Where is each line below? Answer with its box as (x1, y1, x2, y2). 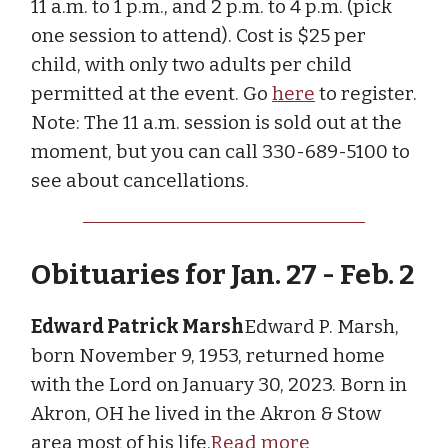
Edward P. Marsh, (244, 314, 399, 338)
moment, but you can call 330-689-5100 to (31, 139, 410, 163)
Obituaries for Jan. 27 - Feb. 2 (31, 257, 414, 291)
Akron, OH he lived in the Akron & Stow (31, 401, 381, 425)
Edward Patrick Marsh (31, 314, 244, 338)
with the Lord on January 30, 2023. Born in (31, 372, 407, 396)
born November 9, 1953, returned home (31, 343, 385, 367)
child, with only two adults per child (31, 52, 352, 76)
